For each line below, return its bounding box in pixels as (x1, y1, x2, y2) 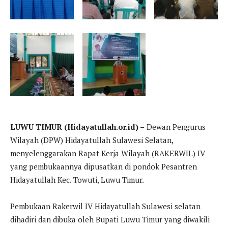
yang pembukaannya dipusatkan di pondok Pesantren (10, 161, 197, 172)
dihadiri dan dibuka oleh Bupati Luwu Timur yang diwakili (10, 214, 210, 225)
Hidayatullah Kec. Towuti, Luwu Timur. (10, 175, 144, 185)
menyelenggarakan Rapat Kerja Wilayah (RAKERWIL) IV (10, 148, 205, 159)
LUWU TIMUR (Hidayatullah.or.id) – (10, 122, 145, 132)
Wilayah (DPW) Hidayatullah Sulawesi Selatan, (10, 135, 173, 146)
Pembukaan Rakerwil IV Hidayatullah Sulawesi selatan (10, 201, 201, 212)
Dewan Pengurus (145, 122, 206, 132)
